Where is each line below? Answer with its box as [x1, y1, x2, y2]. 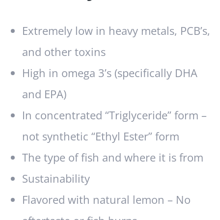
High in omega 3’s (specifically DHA [22, 65, 197, 81]
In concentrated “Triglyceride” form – [22, 108, 207, 123]
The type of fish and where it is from [22, 150, 203, 165]
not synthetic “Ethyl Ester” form [22, 129, 179, 144]
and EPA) [22, 86, 66, 102]
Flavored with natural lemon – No [22, 192, 191, 208]
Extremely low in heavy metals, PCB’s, [22, 23, 210, 39]
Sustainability [22, 171, 90, 187]
